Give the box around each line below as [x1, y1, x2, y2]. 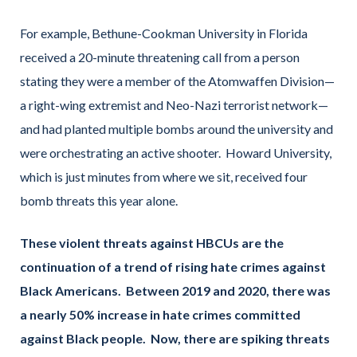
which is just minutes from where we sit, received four [20, 169, 308, 185]
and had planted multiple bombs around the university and [20, 121, 333, 137]
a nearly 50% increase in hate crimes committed [20, 306, 300, 322]
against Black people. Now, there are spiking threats [20, 330, 330, 346]
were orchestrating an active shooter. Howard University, [20, 145, 331, 161]
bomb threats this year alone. [20, 193, 178, 209]
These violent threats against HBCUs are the [20, 234, 284, 250]
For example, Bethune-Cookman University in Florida [20, 25, 308, 41]
